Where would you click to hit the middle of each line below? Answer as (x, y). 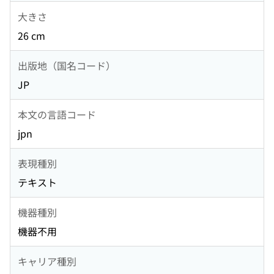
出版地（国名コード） (67, 65)
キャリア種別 (47, 261)
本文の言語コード (57, 114)
